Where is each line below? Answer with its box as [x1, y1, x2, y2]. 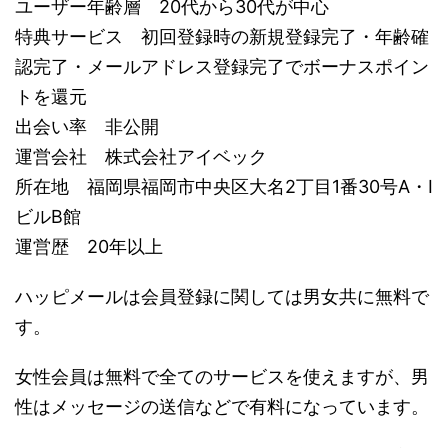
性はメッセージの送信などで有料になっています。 [15, 395, 429, 417]
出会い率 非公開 [15, 115, 159, 137]
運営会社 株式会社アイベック [15, 145, 267, 167]
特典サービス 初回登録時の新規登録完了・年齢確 [15, 25, 429, 47]
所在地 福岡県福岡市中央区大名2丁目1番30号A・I [15, 175, 433, 197]
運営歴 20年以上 [15, 235, 163, 257]
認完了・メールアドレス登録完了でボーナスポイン [15, 55, 429, 77]
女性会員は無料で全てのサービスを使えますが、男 [15, 365, 429, 387]
